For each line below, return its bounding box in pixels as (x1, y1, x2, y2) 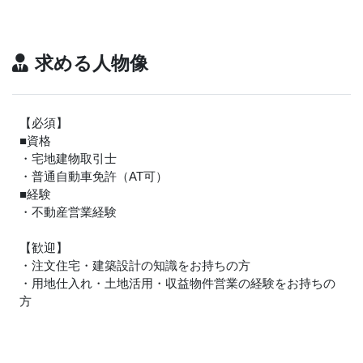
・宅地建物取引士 (19, 152, 117, 166)
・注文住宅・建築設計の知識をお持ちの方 (19, 258, 250, 273)
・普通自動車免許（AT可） (19, 169, 168, 184)
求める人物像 (35, 53, 148, 75)
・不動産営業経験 (19, 205, 117, 220)
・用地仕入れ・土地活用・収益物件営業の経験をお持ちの (19, 276, 335, 291)
